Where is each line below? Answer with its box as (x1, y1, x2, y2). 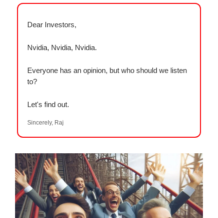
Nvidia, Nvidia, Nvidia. (27, 43, 97, 52)
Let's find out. (27, 100, 69, 109)
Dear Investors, (27, 20, 76, 29)
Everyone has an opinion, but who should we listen (27, 66, 187, 74)
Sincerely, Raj (27, 119, 64, 126)
